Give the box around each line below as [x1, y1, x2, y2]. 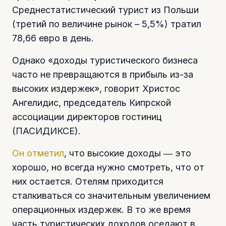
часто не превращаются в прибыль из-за [12, 69, 193, 80]
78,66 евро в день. [12, 33, 94, 44]
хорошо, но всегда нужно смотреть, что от [12, 162, 204, 173]
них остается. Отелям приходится [12, 176, 163, 187]
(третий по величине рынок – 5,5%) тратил [12, 19, 201, 30]
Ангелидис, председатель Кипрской [12, 97, 171, 108]
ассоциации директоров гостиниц [12, 111, 162, 123]
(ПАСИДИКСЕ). [12, 126, 81, 137]
